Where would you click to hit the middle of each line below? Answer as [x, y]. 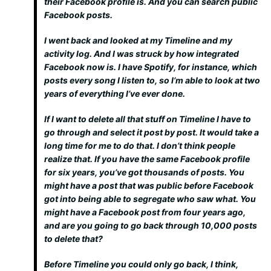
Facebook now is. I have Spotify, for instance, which [151, 67]
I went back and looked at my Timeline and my [138, 40]
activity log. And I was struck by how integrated [142, 54]
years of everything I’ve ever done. [115, 93]
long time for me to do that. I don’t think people [140, 145]
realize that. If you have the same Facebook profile [147, 159]
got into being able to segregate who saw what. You [150, 199]
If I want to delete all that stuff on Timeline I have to [148, 119]
